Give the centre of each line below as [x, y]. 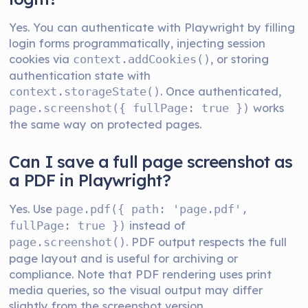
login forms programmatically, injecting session [137, 43]
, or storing [240, 59]
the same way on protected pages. [106, 124]
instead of [156, 225]
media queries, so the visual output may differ [136, 290]
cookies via [41, 59]
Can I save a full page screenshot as [151, 162]
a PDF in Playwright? [90, 180]
